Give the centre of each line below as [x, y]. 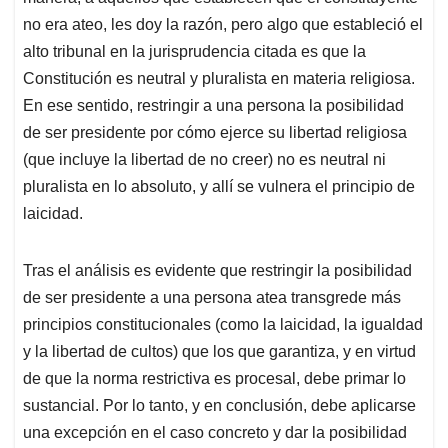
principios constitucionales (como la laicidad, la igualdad [223, 325]
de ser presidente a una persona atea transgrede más [212, 298]
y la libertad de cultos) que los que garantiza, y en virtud [219, 352]
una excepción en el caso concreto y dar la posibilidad [215, 433]
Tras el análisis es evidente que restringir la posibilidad [217, 271]
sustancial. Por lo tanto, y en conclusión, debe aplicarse [219, 406]
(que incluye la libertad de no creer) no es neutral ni [204, 160]
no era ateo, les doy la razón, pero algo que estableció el [223, 25]
